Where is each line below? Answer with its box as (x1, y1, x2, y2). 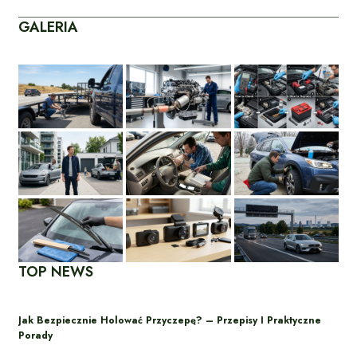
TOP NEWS (18, 261, 93, 282)
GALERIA (18, 16, 78, 37)
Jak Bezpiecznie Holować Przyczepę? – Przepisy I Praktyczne (18, 312, 321, 328)
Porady (18, 328, 53, 343)
